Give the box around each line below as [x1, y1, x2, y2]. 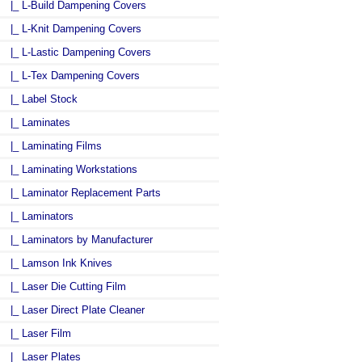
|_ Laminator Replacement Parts [4, 186, 161, 199]
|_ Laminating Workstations [4, 162, 137, 175]
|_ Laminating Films [4, 139, 102, 152]
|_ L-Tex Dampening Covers [4, 69, 140, 82]
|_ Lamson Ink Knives [4, 256, 112, 269]
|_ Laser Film [4, 326, 71, 339]
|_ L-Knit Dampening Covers [4, 22, 141, 35]
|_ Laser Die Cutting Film [4, 280, 126, 293]
